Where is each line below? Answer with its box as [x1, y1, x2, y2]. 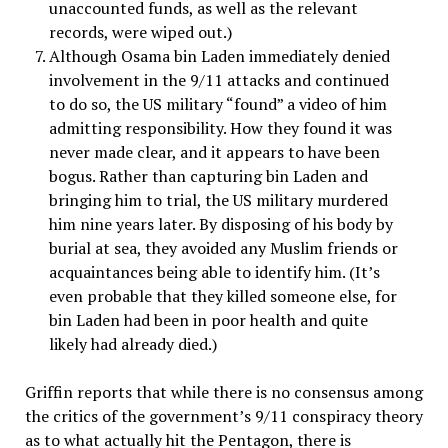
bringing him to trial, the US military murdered [48, 189, 388, 211]
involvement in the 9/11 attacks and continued [48, 69, 389, 91]
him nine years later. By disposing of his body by [48, 213, 393, 235]
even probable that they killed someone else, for [48, 285, 397, 307]
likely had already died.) [48, 333, 217, 355]
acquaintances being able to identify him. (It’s [48, 261, 380, 283]
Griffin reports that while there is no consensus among [24, 381, 423, 403]
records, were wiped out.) [48, 21, 232, 43]
